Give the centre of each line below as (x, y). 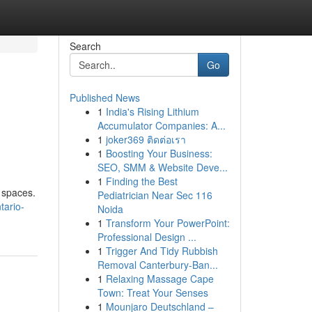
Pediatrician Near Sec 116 (155, 195)
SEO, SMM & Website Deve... (162, 167)
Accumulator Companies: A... (161, 125)
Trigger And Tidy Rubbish (162, 251)
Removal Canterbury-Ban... (157, 265)
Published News (104, 97)
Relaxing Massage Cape (159, 279)
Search (85, 46)
